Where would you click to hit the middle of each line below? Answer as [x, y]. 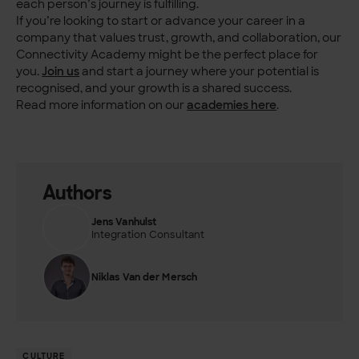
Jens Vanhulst [124, 222]
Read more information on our [102, 105]
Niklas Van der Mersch [144, 277]
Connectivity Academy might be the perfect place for [167, 54]
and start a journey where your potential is [200, 71]
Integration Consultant [148, 234]
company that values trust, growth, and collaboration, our [179, 37]
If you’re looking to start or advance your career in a [161, 20]
